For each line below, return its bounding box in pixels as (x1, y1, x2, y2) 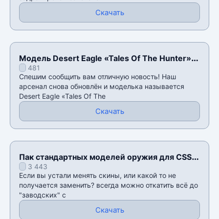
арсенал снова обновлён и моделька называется (19, 82, 184, 90)
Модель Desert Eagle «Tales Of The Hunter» (19, 53, 191, 63)
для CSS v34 (19, 64, 68, 74)
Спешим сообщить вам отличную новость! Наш (19, 72, 176, 81)
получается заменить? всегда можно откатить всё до (19, 180, 198, 189)
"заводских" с (19, 190, 66, 199)
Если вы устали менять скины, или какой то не (19, 171, 176, 179)
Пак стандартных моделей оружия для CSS (19, 152, 192, 162)
